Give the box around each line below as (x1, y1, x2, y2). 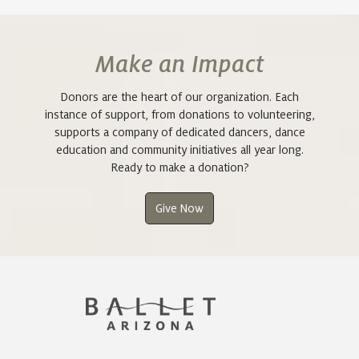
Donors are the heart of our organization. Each (60, 90, 299, 103)
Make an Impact (95, 51, 264, 78)
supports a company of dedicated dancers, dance (54, 125, 305, 139)
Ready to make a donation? (110, 160, 249, 174)
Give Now (155, 201, 204, 215)
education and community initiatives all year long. (55, 143, 304, 156)
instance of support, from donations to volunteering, (44, 107, 315, 121)
